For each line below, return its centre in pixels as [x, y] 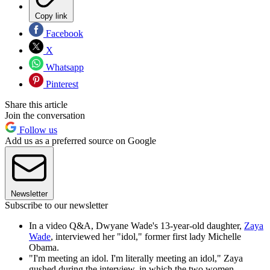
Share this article [36, 105]
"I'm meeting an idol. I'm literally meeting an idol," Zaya [136, 259]
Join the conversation [45, 116]
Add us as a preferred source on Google [80, 141]
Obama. [44, 248]
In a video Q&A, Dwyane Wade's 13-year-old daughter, [137, 226]
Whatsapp [64, 67]
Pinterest [61, 84]
